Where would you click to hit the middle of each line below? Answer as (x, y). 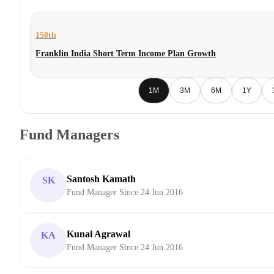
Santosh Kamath (101, 179)
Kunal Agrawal (98, 234)
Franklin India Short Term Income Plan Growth (126, 54)
